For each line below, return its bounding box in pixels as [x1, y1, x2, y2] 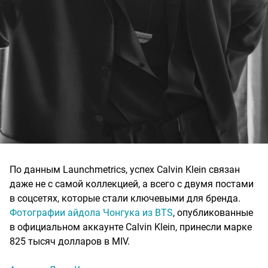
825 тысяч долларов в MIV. [10, 235, 130, 247]
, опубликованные [173, 206, 253, 218]
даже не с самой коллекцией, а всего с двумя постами [10, 178, 254, 190]
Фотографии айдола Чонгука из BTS [10, 206, 173, 218]
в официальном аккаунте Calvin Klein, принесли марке [10, 221, 252, 233]
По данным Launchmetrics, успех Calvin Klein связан [10, 163, 240, 175]
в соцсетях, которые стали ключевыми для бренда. [10, 192, 240, 204]
